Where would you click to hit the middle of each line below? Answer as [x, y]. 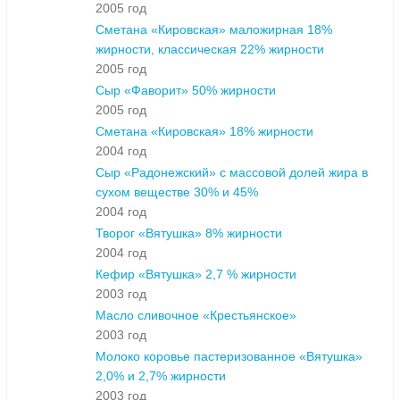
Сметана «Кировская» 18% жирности [204, 132]
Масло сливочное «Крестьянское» [196, 316]
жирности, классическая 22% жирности [210, 50]
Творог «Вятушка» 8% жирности [189, 233]
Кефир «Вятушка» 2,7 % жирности [196, 275]
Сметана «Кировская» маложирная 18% [214, 30]
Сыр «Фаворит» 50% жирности [186, 91]
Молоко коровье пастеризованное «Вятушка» [229, 357]
